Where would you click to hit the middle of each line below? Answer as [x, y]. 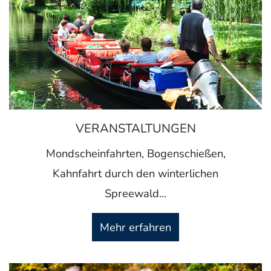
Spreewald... [135, 193]
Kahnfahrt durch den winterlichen [135, 173]
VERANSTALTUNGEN [135, 128]
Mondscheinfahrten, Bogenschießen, [135, 153]
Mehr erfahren [135, 227]
